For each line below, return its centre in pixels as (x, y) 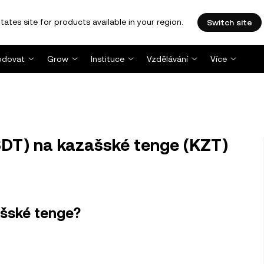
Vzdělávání (167, 59)
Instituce (108, 59)
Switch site (230, 22)
